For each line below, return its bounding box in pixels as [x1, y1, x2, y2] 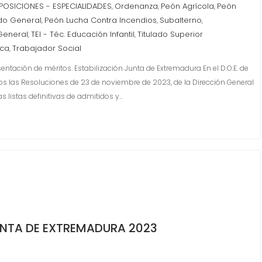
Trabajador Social [12, 43, 81, 54]
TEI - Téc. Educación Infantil [31, 29, 135, 40]
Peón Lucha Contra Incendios [44, 15, 157, 26]
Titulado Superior [137, 29, 203, 40]
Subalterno [160, 15, 202, 26]
